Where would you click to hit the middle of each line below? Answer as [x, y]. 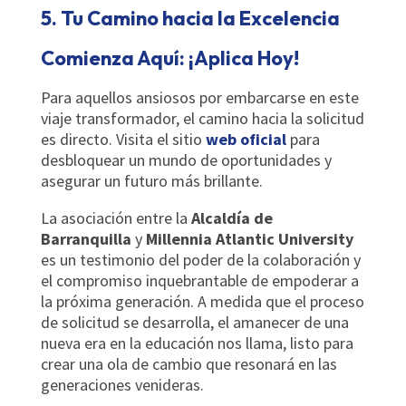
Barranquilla [86, 238]
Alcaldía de [232, 217]
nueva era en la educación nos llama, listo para [197, 343]
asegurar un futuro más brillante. [151, 180]
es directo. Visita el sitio [123, 139]
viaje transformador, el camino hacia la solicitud [202, 118]
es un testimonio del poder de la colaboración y [200, 259]
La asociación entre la [116, 217]
